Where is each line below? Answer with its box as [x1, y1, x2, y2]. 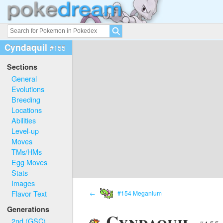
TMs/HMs [11, 146, 42, 157]
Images [11, 177, 35, 188]
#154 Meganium [116, 188, 162, 197]
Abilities [11, 114, 36, 125]
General [11, 73, 37, 84]
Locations [11, 104, 42, 115]
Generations [7, 204, 50, 215]
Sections [7, 62, 38, 72]
